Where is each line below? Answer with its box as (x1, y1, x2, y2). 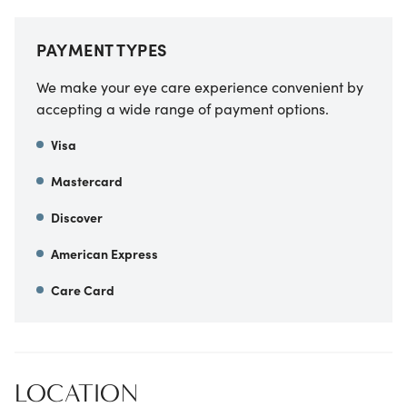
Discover (51, 207, 103, 226)
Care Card (51, 280, 114, 299)
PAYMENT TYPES (36, 37, 167, 61)
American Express (51, 243, 158, 263)
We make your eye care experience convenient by (36, 75, 363, 96)
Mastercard (51, 171, 123, 190)
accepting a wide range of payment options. (36, 97, 329, 118)
